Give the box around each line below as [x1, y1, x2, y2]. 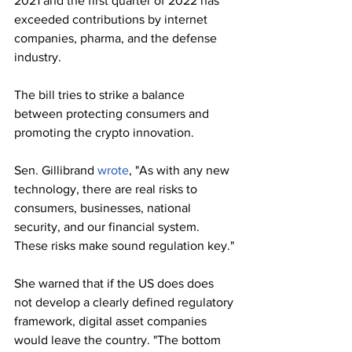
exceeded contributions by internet [14, 13, 211, 27]
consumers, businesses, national [14, 201, 194, 215]
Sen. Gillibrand [14, 163, 97, 178]
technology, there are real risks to [14, 182, 200, 196]
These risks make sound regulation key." [14, 239, 234, 253]
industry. [14, 50, 61, 64]
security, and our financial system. [14, 220, 203, 234]
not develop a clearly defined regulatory [14, 295, 236, 310]
